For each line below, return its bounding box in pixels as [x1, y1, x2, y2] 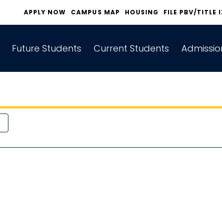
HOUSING [124, 8, 159, 16]
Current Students [94, 42, 169, 55]
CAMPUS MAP [71, 8, 120, 16]
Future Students [12, 42, 81, 55]
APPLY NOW [24, 8, 66, 16]
